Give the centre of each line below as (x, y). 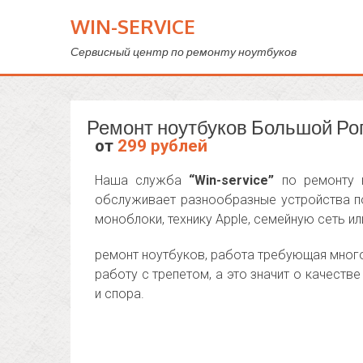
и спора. (120, 294)
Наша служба (142, 180)
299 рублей (162, 146)
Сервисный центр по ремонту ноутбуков (184, 51)
